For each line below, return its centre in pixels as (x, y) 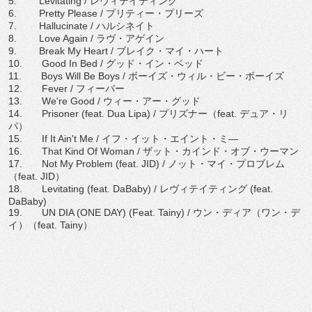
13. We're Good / (56, 101)
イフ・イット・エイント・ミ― (170, 139)
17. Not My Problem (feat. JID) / (88, 164)
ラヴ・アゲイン (130, 38)
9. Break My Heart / (62, 51)
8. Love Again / (52, 38)
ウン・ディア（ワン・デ (247, 212)
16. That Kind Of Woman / (76, 151)
